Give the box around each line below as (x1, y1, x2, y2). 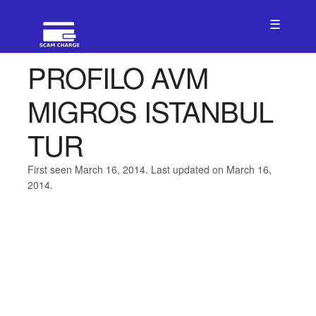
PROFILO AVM (27, 56, 208, 97)
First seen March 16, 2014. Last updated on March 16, (27, 162, 272, 176)
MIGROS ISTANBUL (27, 90, 273, 130)
